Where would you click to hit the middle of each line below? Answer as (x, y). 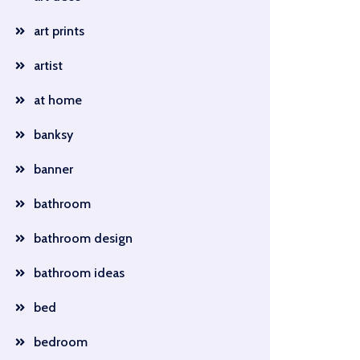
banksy (53, 135)
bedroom (60, 342)
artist (48, 65)
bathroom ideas (79, 273)
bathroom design (83, 238)
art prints (59, 31)
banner (53, 169)
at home (57, 100)
